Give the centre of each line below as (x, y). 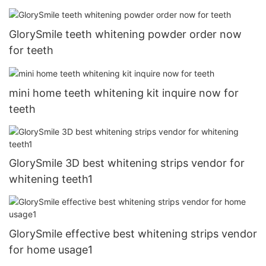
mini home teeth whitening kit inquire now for (124, 93)
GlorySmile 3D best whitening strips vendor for (127, 163)
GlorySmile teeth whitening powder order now (125, 34)
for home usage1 (51, 249)
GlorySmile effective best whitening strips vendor (133, 233)
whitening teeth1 (51, 179)
